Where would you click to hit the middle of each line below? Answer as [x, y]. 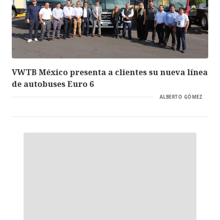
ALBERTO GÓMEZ [181, 97]
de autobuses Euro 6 [53, 84]
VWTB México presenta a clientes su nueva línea [110, 72]
